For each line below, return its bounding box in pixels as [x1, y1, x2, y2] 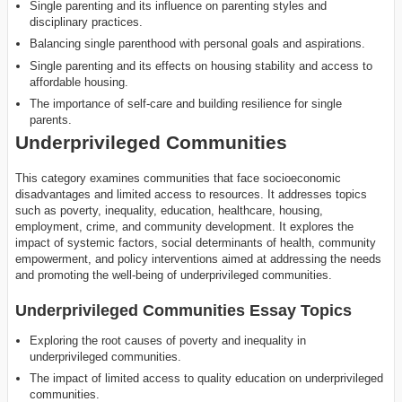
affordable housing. [30, 74, 129, 89]
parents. [30, 113, 73, 127]
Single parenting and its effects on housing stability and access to [30, 58, 373, 73]
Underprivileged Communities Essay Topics [15, 301, 352, 319]
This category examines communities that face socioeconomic [15, 171, 341, 186]
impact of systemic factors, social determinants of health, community [15, 236, 376, 250]
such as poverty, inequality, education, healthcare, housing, [15, 204, 323, 218]
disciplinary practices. [30, 14, 144, 29]
